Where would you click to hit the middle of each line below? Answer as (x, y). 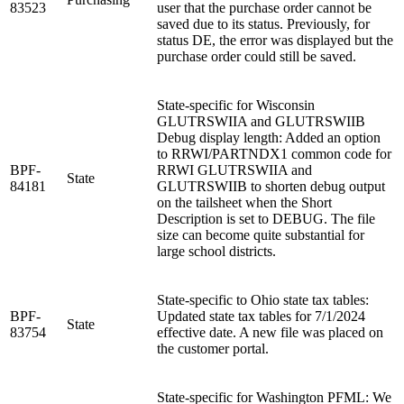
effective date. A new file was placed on (270, 332)
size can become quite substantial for (261, 234)
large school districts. (216, 251)
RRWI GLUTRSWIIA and (234, 170)
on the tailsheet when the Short (244, 202)
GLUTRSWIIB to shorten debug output (271, 186)
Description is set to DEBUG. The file (266, 218)
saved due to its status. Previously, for (263, 23)
